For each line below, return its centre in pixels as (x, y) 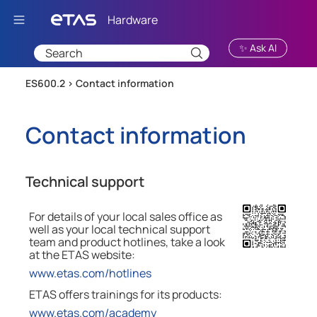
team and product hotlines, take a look (127, 242)
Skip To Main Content (170, 17)
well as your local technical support (120, 230)
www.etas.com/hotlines (91, 273)
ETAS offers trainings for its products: (126, 295)
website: (113, 255)
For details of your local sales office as (126, 217)
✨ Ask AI (258, 47)
